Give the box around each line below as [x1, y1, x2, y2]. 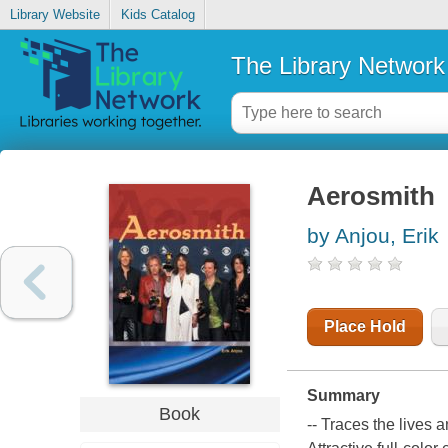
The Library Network [230, 51, 445, 79]
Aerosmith [306, 182, 435, 211]
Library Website [9, 7, 100, 23]
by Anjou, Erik [306, 224, 439, 248]
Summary [306, 387, 380, 405]
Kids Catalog [120, 7, 195, 23]
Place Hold [323, 318, 406, 336]
